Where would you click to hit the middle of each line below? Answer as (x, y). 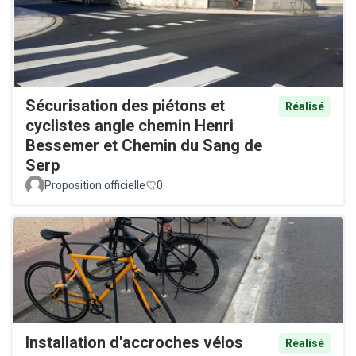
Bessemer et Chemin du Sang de (144, 146)
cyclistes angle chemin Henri (130, 126)
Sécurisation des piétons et (125, 106)
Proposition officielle (95, 186)
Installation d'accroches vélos (134, 342)
